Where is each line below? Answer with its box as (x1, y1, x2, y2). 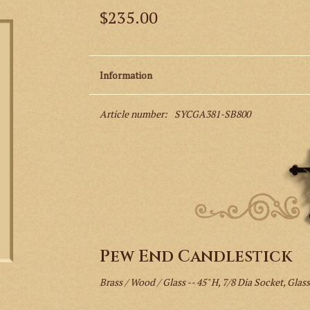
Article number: (99, 107, 167, 120)
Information (99, 68, 152, 82)
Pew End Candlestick (99, 246, 292, 268)
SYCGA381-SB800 (174, 107, 250, 120)
